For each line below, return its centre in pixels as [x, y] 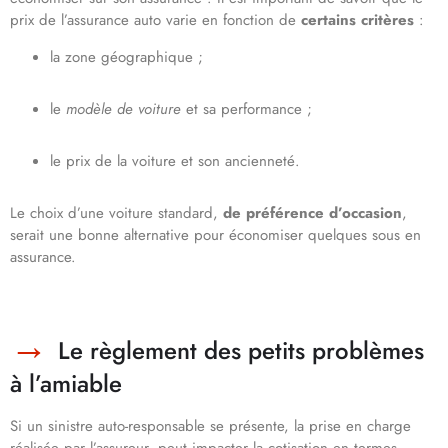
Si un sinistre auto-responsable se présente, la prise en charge [210, 426]
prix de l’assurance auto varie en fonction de [155, 20]
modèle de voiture [123, 109]
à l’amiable [66, 384]
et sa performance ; [246, 109]
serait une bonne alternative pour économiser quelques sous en [215, 235]
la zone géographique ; [126, 57]
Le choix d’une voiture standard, [116, 213]
